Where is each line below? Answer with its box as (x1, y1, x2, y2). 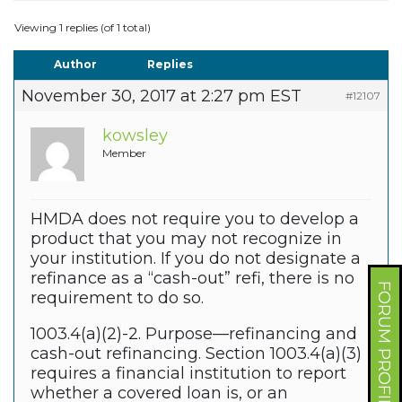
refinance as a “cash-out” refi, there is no (31, 268, 354, 289)
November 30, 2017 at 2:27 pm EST (22, 86, 301, 107)
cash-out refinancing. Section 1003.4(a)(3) (31, 344, 362, 364)
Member (102, 146, 146, 161)
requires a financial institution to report (31, 363, 346, 384)
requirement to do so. (31, 288, 204, 309)
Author (54, 57, 97, 72)
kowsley (102, 126, 168, 146)
